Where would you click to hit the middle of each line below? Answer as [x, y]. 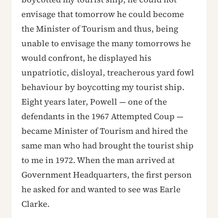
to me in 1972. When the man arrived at [98, 160]
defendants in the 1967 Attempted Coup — [102, 116]
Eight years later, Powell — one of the [94, 101]
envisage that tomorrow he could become [103, 14]
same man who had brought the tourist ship [108, 145]
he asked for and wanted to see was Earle [101, 189]
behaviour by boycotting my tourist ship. [103, 87]
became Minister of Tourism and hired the [105, 131]
